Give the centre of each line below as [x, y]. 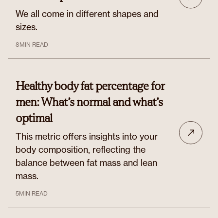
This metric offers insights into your [87, 136]
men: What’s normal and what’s [89, 102]
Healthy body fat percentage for [90, 86]
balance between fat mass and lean [86, 163]
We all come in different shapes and [87, 14]
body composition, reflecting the [81, 149]
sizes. [27, 27]
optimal [34, 118]
